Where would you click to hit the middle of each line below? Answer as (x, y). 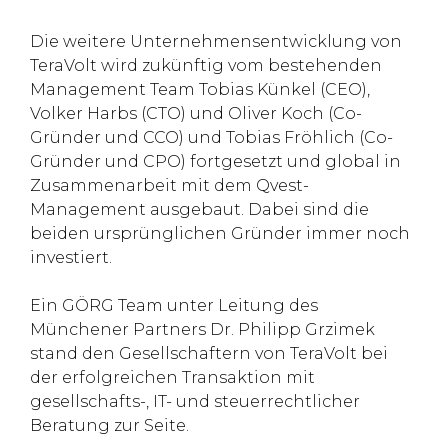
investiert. (71, 257)
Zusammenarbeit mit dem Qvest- (169, 185)
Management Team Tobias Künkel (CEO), (200, 89)
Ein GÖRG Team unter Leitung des (174, 305)
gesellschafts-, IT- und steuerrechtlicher (195, 401)
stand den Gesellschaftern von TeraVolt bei (209, 353)
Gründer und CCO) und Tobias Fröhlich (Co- (211, 137)
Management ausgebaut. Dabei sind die (199, 209)
